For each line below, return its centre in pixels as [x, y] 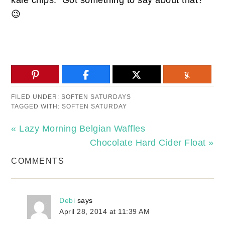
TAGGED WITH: [37, 106]
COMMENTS [38, 161]
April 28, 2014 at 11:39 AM [105, 211]
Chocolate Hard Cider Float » [152, 142]
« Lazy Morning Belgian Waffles [78, 128]
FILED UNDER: [36, 97]
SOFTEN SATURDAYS [96, 97]
